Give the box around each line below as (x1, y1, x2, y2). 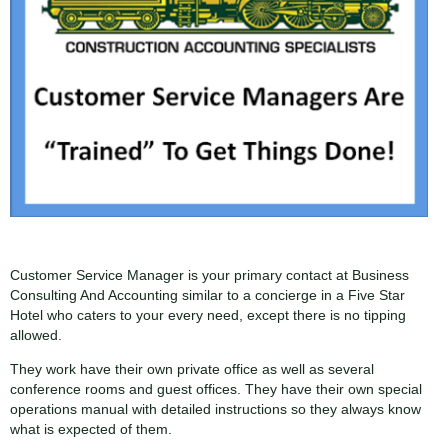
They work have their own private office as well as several (10, 360, 374, 377)
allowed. (10, 326, 62, 343)
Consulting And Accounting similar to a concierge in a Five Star (10, 286, 405, 303)
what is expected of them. (10, 420, 172, 437)
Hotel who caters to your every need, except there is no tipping (10, 306, 406, 323)
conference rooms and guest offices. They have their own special (10, 380, 422, 397)
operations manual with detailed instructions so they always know (10, 400, 421, 417)
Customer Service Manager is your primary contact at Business (10, 266, 409, 283)
